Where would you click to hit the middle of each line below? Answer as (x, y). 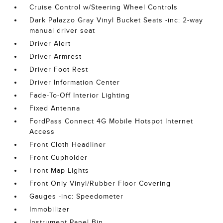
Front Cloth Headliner (68, 145)
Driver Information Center (75, 82)
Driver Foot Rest (59, 69)
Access (42, 132)
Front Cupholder (59, 158)
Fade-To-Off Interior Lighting (80, 95)
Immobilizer (50, 209)
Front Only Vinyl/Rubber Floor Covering (100, 183)
